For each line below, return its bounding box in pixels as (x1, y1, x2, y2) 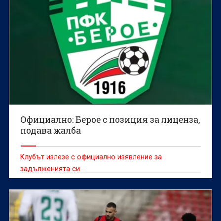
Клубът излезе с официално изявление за (20, 153, 162, 161)
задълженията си (20, 165, 80, 173)
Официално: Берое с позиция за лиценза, (20, 114, 200, 126)
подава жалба (20, 125, 81, 137)
